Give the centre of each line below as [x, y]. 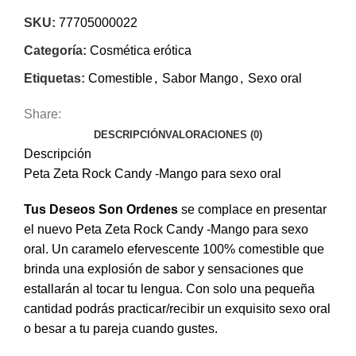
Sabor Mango [200, 79]
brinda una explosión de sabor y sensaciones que [164, 269]
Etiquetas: [54, 79]
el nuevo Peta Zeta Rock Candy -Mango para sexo [166, 230]
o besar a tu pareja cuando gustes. [121, 329]
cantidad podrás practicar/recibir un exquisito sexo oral [177, 309]
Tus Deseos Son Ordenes [101, 210]
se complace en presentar [252, 210]
